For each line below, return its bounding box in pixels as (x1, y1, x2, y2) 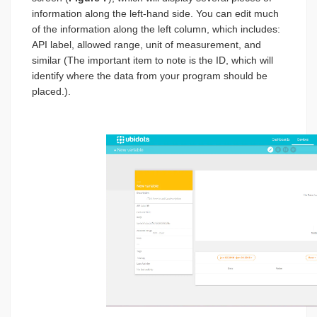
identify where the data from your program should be (32, 70, 267, 81)
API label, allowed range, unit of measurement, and (32, 39, 261, 50)
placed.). (32, 86, 71, 97)
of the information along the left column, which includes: (32, 23, 280, 35)
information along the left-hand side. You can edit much (32, 8, 279, 19)
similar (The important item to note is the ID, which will (32, 54, 273, 66)
